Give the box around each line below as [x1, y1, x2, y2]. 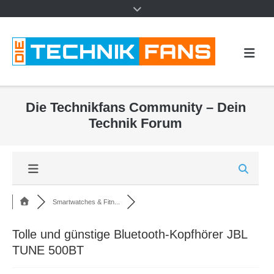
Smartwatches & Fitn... [52, 198, 120, 206]
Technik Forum [89, 115, 182, 131]
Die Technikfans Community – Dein [25, 99, 246, 115]
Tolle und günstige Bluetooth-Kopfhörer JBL [12, 228, 247, 242]
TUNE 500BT [12, 243, 84, 257]
